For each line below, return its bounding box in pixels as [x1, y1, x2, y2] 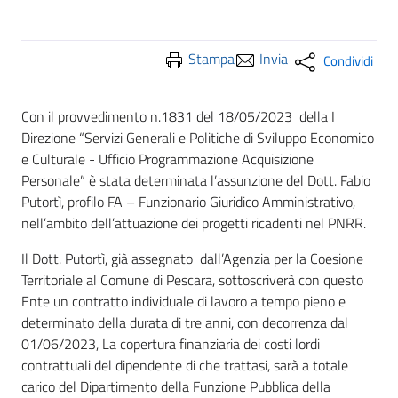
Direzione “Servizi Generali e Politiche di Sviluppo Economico [21, 127, 374, 148]
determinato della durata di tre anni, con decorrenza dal [21, 312, 348, 333]
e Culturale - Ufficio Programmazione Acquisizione [21, 148, 314, 170]
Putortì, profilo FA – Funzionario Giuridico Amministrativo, [21, 191, 355, 212]
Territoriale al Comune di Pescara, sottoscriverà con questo [21, 269, 363, 291]
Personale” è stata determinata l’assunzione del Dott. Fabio [21, 170, 370, 191]
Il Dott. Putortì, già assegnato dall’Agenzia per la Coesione [21, 248, 363, 269]
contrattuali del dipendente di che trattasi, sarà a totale [21, 354, 348, 376]
